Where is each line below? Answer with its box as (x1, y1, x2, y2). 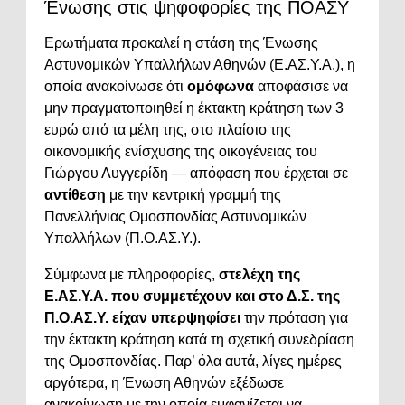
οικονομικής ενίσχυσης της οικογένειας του (44, 144, 317, 160)
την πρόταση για (240, 310, 348, 326)
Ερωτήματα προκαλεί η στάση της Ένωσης (44, 35, 318, 52)
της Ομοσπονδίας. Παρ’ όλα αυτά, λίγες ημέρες (44, 353, 342, 370)
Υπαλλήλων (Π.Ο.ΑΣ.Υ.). (44, 231, 201, 247)
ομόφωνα (187, 79, 254, 95)
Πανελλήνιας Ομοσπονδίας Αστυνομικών (44, 209, 306, 225)
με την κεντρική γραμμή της (106, 187, 281, 203)
